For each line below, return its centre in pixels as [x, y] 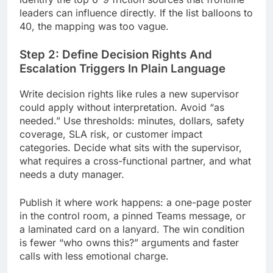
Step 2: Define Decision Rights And [116, 54]
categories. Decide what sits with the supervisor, [131, 147]
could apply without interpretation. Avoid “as [122, 107]
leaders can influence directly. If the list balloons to [136, 12]
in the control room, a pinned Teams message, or [133, 215]
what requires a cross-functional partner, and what [135, 161]
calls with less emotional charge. [94, 256]
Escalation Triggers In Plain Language [122, 68]
